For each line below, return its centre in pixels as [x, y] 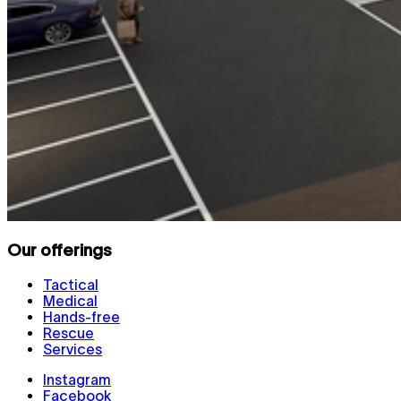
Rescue [68, 333]
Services [73, 349]
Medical [70, 300]
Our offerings [60, 250]
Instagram [77, 379]
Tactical [71, 284]
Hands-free [81, 316]
